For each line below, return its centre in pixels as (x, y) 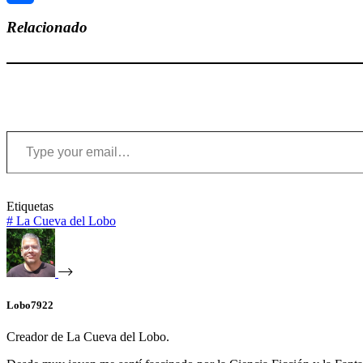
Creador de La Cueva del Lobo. (88, 336)
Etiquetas (30, 207)
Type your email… (26, 130)
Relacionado (47, 28)
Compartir (32, 17)
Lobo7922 (30, 305)
